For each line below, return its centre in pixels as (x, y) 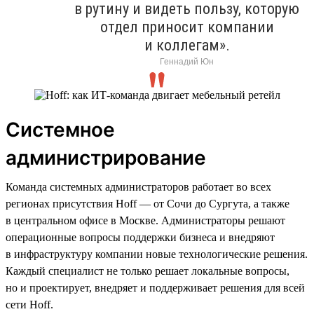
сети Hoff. (29, 304)
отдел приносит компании (187, 27)
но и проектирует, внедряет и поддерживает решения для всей (155, 287)
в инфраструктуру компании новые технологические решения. (157, 254)
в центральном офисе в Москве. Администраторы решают (145, 220)
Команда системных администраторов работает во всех (138, 186)
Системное (60, 129)
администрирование (106, 157)
